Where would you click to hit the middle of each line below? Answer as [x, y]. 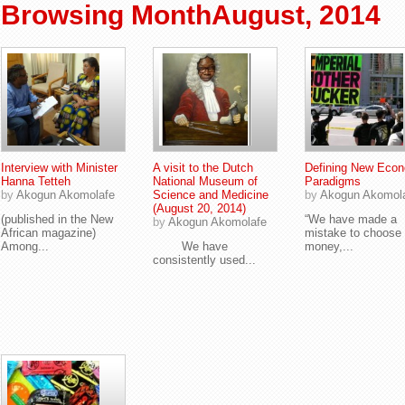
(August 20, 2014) [199, 208]
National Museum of [205, 181]
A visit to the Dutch [203, 168]
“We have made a [351, 219]
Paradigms [333, 181]
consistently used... [204, 260]
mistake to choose [353, 233]
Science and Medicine [211, 195]
